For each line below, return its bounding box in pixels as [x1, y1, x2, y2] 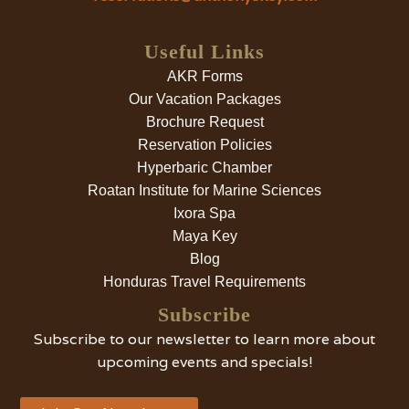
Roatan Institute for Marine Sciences [88, 183, 321, 199]
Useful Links [144, 40, 265, 64]
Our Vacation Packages [128, 91, 281, 108]
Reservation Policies [137, 137, 272, 153]
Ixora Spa [173, 205, 236, 222]
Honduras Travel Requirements [103, 274, 306, 290]
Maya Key [172, 228, 237, 245]
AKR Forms [166, 68, 243, 85]
